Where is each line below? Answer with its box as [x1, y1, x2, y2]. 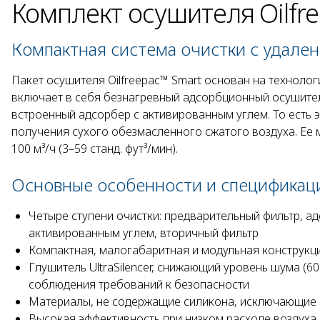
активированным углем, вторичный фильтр [29, 224, 259, 241]
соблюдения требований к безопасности [29, 276, 249, 292]
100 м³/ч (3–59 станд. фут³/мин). [11, 140, 178, 156]
